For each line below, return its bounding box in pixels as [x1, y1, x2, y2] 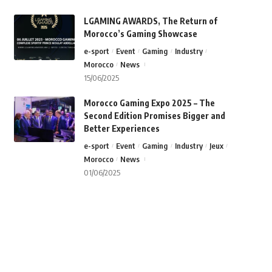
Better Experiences [83, 123, 160, 134]
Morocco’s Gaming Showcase [83, 29, 197, 39]
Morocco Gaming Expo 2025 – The [83, 98, 215, 109]
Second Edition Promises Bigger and [83, 110, 225, 121]
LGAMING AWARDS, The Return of [83, 16, 217, 27]
